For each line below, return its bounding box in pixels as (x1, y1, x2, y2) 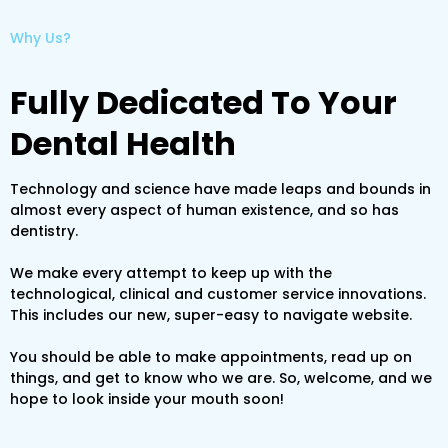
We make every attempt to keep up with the (10, 262, 332, 283)
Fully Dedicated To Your (10, 79, 397, 125)
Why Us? (10, 27, 71, 48)
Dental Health (10, 120, 236, 166)
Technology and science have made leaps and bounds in (10, 178, 431, 199)
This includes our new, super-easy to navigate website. (10, 304, 412, 325)
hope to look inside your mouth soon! (10, 388, 284, 409)
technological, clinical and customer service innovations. (10, 283, 426, 304)
